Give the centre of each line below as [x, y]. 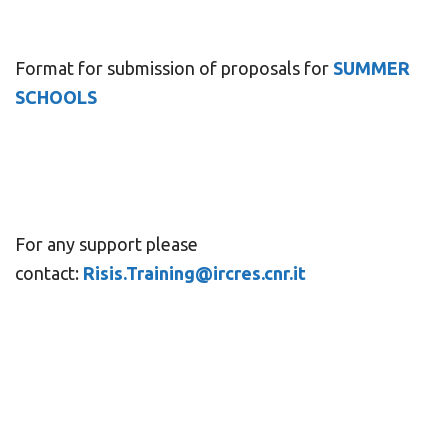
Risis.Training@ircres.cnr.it [194, 273]
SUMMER [369, 68]
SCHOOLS [56, 97]
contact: [47, 273]
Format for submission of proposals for [172, 68]
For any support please [106, 244]
